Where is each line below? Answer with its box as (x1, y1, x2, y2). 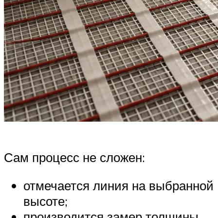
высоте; (23, 193, 68, 209)
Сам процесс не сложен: (4, 149, 145, 165)
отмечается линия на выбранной (23, 177, 214, 193)
